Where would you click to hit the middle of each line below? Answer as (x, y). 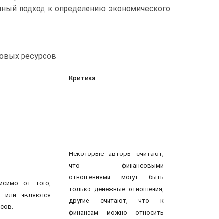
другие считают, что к (116, 201)
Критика (82, 78)
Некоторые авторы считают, (116, 154)
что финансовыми (116, 166)
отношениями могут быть (116, 177)
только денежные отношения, (116, 189)
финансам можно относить (116, 213)
